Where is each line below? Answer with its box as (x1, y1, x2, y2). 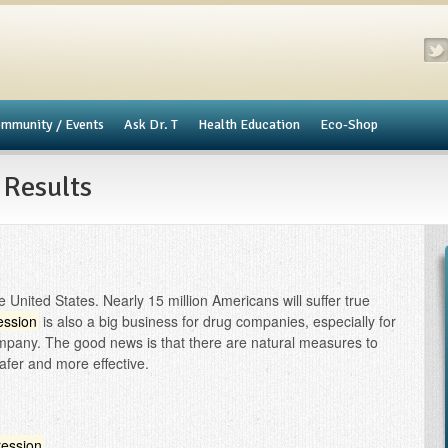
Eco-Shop (320, 116, 378, 133)
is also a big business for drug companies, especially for (39, 311, 396, 331)
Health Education (198, 116, 300, 133)
